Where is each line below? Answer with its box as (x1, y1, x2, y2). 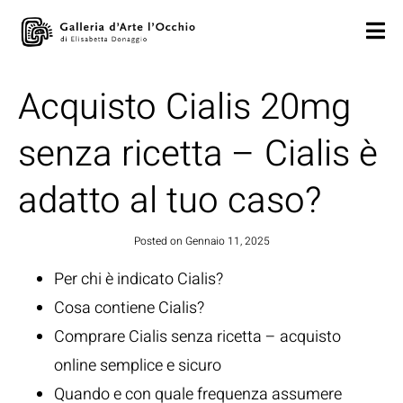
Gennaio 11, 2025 (184, 233, 270, 249)
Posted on (133, 233, 185, 249)
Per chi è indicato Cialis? (54, 267, 223, 291)
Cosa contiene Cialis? (54, 296, 204, 320)
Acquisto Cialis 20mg (18, 81, 351, 134)
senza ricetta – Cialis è (18, 128, 378, 181)
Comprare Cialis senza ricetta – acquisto (54, 325, 341, 349)
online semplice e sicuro (54, 354, 221, 378)
